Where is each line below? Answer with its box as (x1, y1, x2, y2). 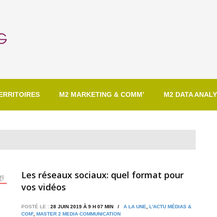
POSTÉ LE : (21, 203, 49, 209)
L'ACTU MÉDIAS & (149, 203, 191, 209)
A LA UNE (124, 203, 146, 209)
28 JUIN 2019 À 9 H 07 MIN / (49, 203, 124, 209)
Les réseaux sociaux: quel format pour (21, 169, 184, 181)
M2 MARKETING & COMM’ (59, 90, 144, 98)
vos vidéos (21, 181, 66, 193)
